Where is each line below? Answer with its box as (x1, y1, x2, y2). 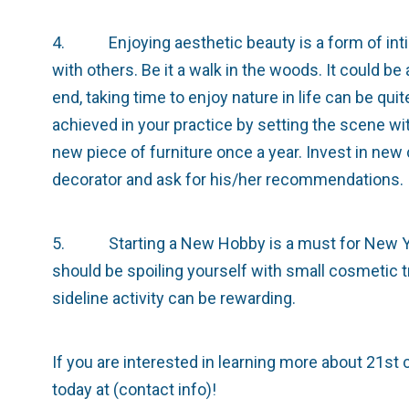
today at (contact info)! (52, 380, 216, 399)
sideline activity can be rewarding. (52, 288, 296, 308)
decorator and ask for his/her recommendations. (52, 170, 404, 189)
